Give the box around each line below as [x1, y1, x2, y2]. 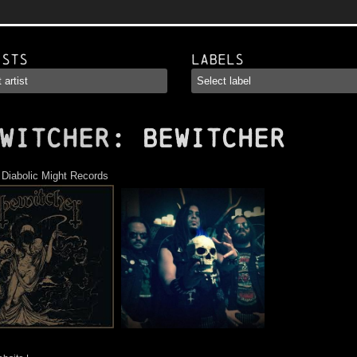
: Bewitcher [110, 124, 285, 153]
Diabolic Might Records [2, 170, 108, 182]
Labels [190, 51, 244, 68]
